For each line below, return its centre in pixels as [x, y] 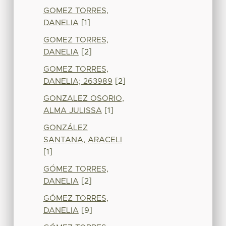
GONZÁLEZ [65, 128]
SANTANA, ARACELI [82, 140]
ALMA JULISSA [72, 110]
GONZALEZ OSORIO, [83, 98]
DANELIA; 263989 [78, 81]
